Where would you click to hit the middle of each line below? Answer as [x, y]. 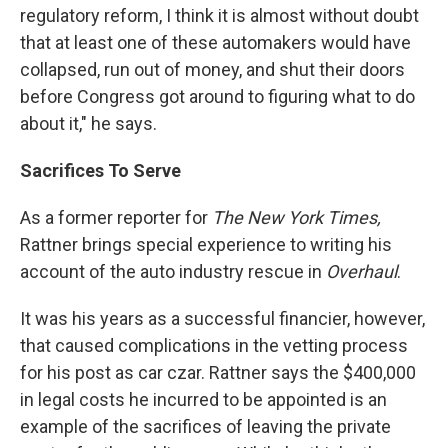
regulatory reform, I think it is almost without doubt [219, 15]
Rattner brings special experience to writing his [206, 244]
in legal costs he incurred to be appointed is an [203, 399]
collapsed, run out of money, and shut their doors [212, 69]
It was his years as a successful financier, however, [222, 318]
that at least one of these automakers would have [215, 42]
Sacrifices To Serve [100, 170]
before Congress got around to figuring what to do [217, 96]
